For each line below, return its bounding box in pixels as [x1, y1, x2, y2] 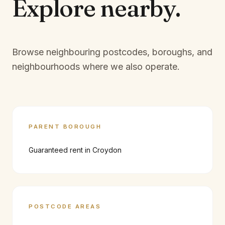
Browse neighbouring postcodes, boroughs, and [12, 47, 212, 57]
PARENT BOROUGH [29, 123, 102, 130]
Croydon [92, 146, 122, 154]
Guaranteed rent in [29, 146, 92, 154]
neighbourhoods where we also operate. [12, 61, 180, 72]
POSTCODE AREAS [29, 203, 101, 210]
